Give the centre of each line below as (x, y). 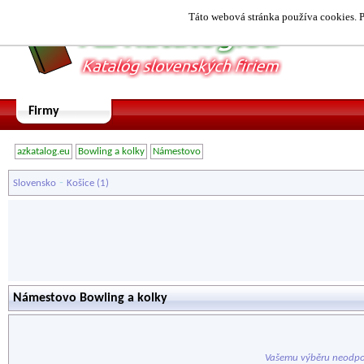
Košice (80, 183)
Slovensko (35, 183)
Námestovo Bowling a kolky (90, 298)
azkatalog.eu (43, 152)
